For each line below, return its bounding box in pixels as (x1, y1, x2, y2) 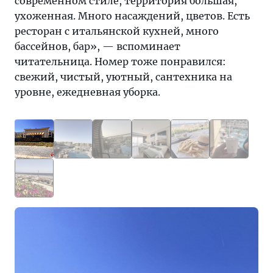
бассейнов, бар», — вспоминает (15, 40, 180, 52)
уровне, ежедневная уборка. (15, 86, 160, 98)
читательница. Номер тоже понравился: (15, 55, 226, 68)
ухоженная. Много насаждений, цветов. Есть (15, 10, 250, 22)
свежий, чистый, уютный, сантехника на (15, 71, 232, 83)
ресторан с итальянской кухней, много (15, 25, 219, 37)
